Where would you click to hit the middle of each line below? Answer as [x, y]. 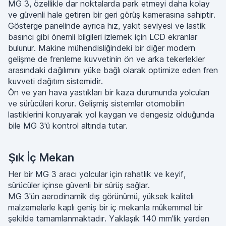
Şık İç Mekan [41, 157]
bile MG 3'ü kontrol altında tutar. [68, 126]
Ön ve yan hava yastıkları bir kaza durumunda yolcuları [109, 92]
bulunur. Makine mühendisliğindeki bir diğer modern [102, 48]
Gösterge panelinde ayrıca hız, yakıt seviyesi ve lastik [107, 26]
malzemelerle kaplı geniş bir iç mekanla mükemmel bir [105, 207]
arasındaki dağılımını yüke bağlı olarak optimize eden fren [113, 70]
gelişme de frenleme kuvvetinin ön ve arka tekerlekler [106, 59]
